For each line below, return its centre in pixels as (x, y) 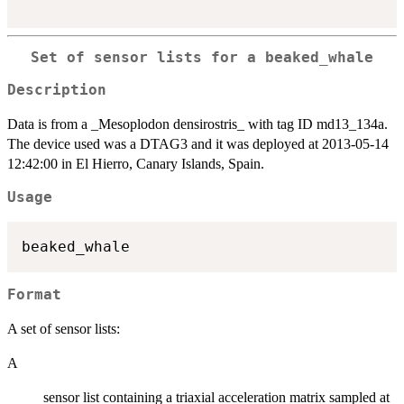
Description (57, 91)
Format (34, 295)
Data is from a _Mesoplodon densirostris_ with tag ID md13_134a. (197, 124)
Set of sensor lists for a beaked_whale (202, 57)
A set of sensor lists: (64, 329)
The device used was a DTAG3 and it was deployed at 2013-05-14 (198, 144)
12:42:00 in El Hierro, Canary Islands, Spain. (136, 164)
